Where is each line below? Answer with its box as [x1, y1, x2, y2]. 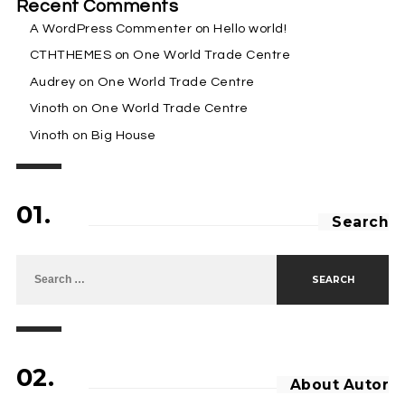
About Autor [289, 375, 390, 393]
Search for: [14, 254, 86, 268]
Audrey [29, 74, 76, 89]
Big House [90, 127, 156, 142]
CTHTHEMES [29, 48, 112, 62]
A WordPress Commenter [29, 21, 193, 35]
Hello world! [213, 21, 287, 35]
